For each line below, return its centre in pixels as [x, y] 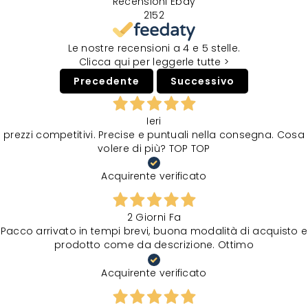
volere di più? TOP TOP [154, 149]
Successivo [202, 81]
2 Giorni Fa [154, 218]
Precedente [107, 81]
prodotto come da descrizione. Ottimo [154, 245]
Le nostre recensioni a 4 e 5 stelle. [154, 48]
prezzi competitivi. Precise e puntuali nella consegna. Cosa [154, 135]
